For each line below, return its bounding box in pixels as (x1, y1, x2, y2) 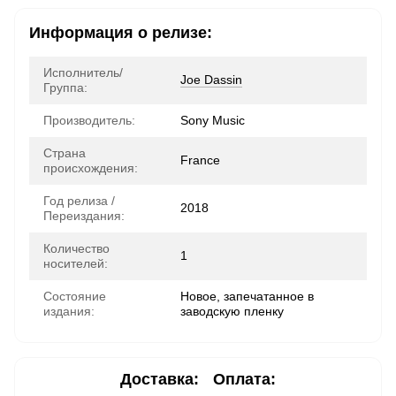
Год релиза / (43, 194, 115, 208)
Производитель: (43, 113, 135, 127)
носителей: (43, 256, 108, 270)
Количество (43, 241, 110, 255)
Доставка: (120, 369, 199, 388)
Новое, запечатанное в (180, 289, 314, 303)
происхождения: (43, 161, 138, 175)
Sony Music (180, 113, 245, 127)
